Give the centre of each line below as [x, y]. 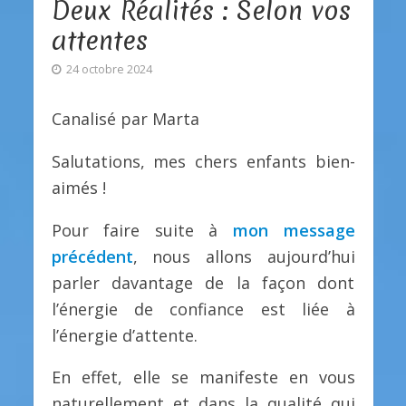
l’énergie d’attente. [124, 335]
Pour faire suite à [142, 230]
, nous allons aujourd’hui [244, 256]
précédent [92, 256]
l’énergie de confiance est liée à [203, 309]
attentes [99, 40]
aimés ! [78, 187]
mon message [294, 230]
